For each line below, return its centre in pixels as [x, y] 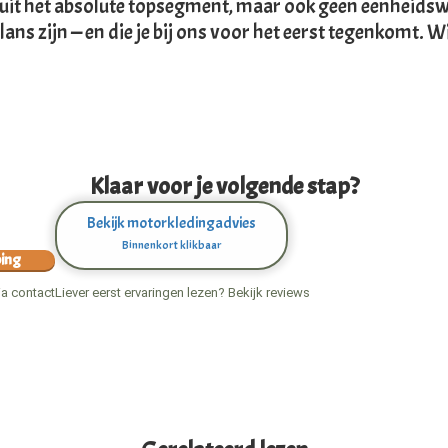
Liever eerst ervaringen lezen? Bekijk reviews [182, 293]
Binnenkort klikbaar [171, 245]
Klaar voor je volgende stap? [224, 186]
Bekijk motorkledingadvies [171, 223]
